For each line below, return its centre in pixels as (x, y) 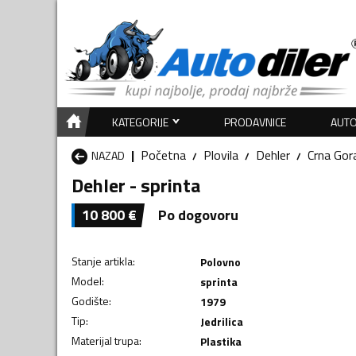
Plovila (221, 155)
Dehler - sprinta (136, 185)
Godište (90, 300)
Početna (163, 155)
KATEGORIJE (140, 122)
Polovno (220, 261)
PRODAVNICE (255, 122)
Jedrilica (221, 321)
